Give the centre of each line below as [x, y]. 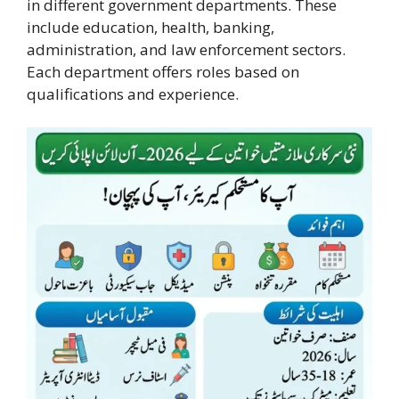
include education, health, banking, [151, 27]
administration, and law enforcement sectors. [186, 49]
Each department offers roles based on [163, 71]
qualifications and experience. [133, 94]
